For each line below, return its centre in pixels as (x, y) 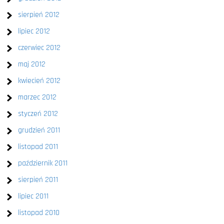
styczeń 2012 (38, 114)
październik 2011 (43, 163)
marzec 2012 (37, 97)
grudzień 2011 (39, 130)
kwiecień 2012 (39, 81)
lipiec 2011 (33, 196)
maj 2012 (32, 64)
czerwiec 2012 (39, 48)
